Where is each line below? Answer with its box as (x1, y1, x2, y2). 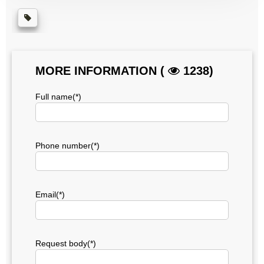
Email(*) (35, 190, 65, 200)
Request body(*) (35, 239, 96, 249)
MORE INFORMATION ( (35, 64, 168, 78)
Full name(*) (35, 92, 81, 102)
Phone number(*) (35, 141, 100, 151)
